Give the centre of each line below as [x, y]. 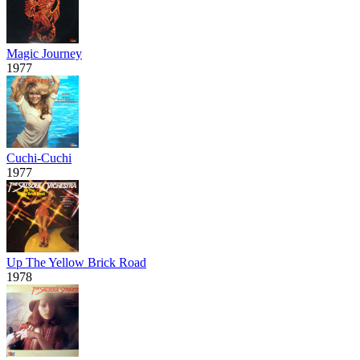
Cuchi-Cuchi [39, 157]
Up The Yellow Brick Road [76, 262]
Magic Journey [44, 53]
